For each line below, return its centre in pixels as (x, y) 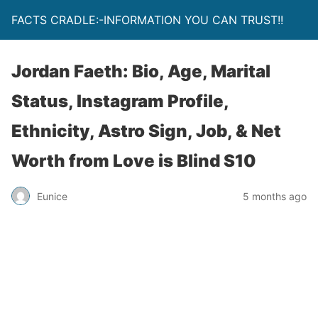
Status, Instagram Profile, (120, 101)
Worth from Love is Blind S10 (134, 161)
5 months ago (275, 196)
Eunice (52, 196)
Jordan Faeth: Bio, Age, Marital (141, 71)
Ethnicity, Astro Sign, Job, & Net (146, 131)
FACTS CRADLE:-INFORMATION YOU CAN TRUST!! (147, 20)
